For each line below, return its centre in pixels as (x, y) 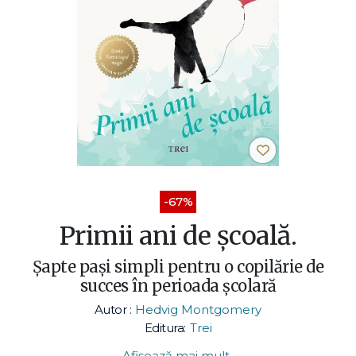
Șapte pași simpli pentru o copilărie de (178, 266)
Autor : (113, 309)
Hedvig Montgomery (199, 309)
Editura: (165, 327)
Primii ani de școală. (178, 236)
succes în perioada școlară (178, 285)
